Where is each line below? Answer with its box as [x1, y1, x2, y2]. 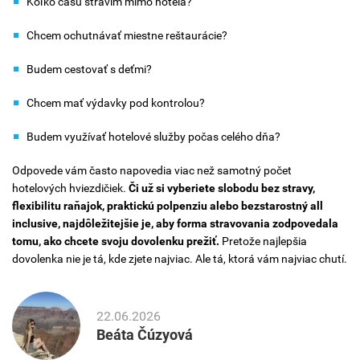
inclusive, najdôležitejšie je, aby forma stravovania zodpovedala [12, 217, 338, 231]
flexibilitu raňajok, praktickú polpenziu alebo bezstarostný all [12, 199, 323, 213]
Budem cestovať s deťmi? [27, 63, 152, 76]
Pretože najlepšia [222, 235, 307, 248]
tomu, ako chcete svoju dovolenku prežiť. [12, 235, 222, 248]
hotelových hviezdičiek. [12, 182, 129, 195]
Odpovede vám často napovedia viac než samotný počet [12, 164, 292, 178]
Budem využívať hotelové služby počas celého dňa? [27, 130, 280, 144]
